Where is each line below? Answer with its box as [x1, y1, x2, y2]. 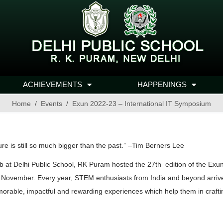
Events [41, 100, 62, 108]
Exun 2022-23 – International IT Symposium [72, 100, 211, 108]
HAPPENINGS [137, 80, 187, 89]
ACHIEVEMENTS [23, 80, 83, 89]
